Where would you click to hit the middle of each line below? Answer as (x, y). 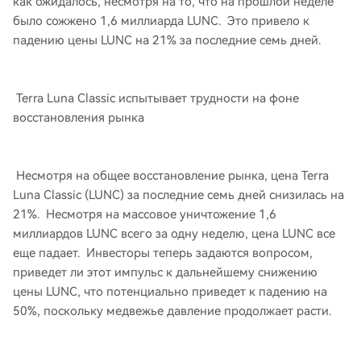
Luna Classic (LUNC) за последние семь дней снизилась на (178, 195)
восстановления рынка (79, 118)
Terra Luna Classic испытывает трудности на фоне (156, 98)
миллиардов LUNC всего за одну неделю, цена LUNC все (174, 234)
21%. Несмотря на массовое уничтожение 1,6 (145, 214)
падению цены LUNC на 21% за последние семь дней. (167, 40)
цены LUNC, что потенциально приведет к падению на (170, 292)
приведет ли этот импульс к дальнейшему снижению (165, 272)
